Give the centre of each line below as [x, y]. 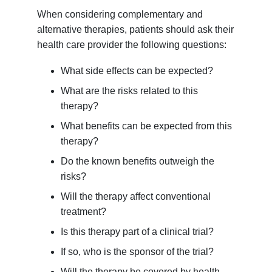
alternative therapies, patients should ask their [136, 30]
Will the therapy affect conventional [135, 197]
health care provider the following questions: [132, 45]
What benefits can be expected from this [146, 126]
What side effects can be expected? [137, 71]
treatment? [83, 212]
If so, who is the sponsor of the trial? [137, 252]
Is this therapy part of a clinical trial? [137, 232]
